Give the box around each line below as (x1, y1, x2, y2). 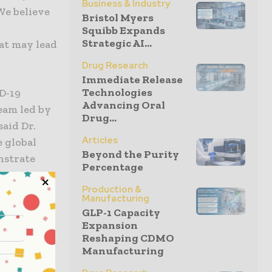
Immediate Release (82, 73, 183, 86)
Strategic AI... (82, 36, 152, 50)
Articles (82, 134, 118, 146)
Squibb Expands (82, 24, 165, 37)
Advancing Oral (82, 98, 165, 112)
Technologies (82, 86, 152, 99)
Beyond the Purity (82, 148, 179, 161)
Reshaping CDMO (82, 231, 174, 245)
